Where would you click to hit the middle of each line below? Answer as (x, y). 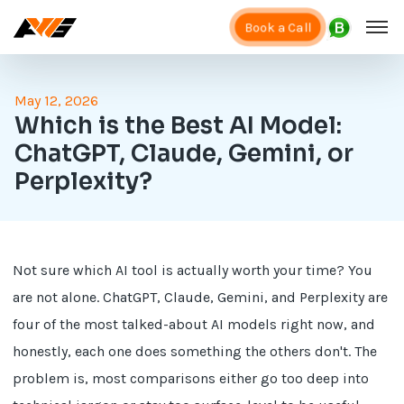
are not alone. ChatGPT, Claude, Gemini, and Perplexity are (201, 297)
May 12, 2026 (57, 101)
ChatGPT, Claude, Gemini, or (184, 154)
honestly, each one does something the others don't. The (195, 351)
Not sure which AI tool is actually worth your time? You (193, 270)
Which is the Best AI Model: (179, 126)
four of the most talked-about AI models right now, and (194, 324)
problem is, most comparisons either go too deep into (191, 378)
